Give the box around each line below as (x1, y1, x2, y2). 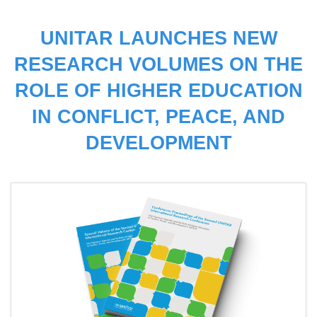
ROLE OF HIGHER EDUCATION (14, 79, 303, 101)
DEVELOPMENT (85, 132, 232, 154)
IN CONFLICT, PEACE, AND (32, 105, 285, 127)
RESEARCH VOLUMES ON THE (14, 53, 303, 75)
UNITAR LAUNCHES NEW (40, 27, 277, 49)
